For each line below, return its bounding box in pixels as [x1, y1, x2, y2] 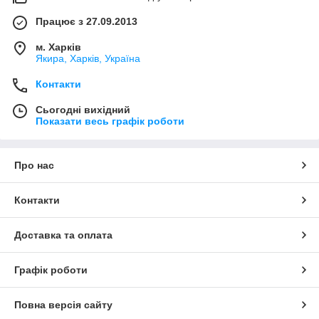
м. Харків [36, 41, 81, 53]
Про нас [14, 159, 54, 171]
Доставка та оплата [14, 229, 113, 241]
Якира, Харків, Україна [36, 52, 140, 64]
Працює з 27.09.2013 [36, 15, 137, 27]
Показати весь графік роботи [36, 115, 184, 127]
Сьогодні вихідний [36, 103, 130, 115]
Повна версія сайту [14, 298, 113, 310]
